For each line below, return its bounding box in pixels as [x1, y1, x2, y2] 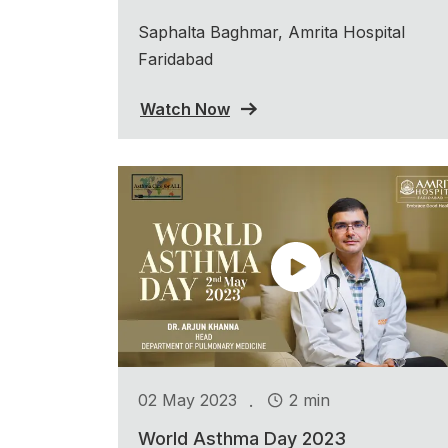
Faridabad [138, 48, 213, 69]
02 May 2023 [138, 390, 237, 411]
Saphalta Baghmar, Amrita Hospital [138, 21, 405, 42]
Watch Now [140, 98, 230, 119]
